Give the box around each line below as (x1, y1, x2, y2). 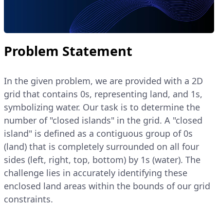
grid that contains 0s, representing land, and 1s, (4, 88, 202, 100)
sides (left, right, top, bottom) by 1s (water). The (4, 153, 200, 165)
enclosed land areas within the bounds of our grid (4, 180, 210, 192)
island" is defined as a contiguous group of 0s (4, 127, 193, 139)
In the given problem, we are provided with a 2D (4, 74, 203, 87)
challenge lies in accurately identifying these (4, 166, 187, 179)
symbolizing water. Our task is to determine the (4, 101, 200, 113)
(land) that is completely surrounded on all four (4, 140, 199, 152)
